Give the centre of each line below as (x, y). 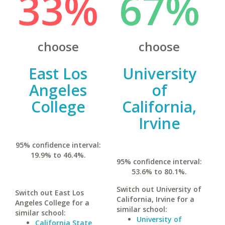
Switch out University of (159, 189)
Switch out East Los (49, 193)
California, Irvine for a (155, 199)
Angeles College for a (52, 203)
